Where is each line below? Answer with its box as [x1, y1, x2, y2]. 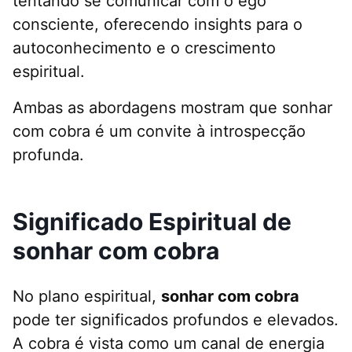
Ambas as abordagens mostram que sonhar [13, 98, 332, 118]
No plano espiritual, [13, 287, 161, 306]
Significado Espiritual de [13, 207, 291, 236]
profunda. [13, 145, 84, 165]
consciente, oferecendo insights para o [13, 15, 302, 35]
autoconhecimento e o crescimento [13, 38, 276, 58]
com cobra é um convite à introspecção [13, 122, 306, 141]
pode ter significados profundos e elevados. [13, 310, 339, 330]
